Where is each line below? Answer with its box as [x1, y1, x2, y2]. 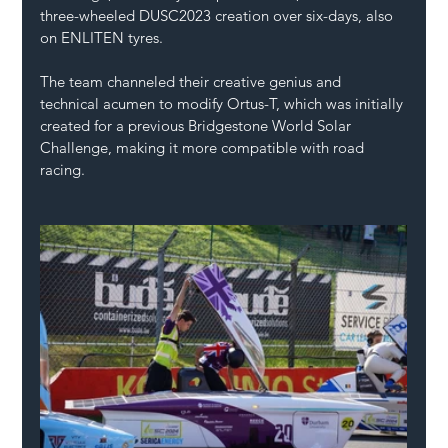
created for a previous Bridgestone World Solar [40, 115, 356, 135]
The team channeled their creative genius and [40, 71, 346, 91]
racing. [40, 159, 86, 179]
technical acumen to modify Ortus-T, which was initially [40, 93, 408, 113]
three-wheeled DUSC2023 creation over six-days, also [40, 5, 398, 25]
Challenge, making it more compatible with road [40, 137, 369, 157]
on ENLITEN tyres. [40, 27, 164, 47]
